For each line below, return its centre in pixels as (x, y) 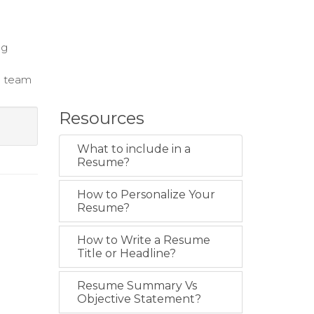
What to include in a (134, 149)
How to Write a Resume (143, 240)
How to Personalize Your (146, 194)
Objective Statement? (139, 299)
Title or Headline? (126, 253)
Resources (101, 118)
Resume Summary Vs (137, 286)
